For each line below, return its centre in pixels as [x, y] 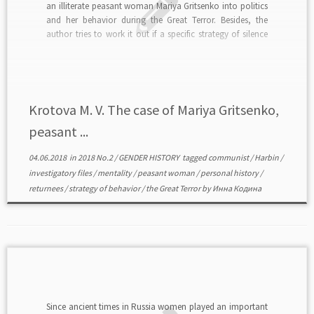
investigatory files [61, 173]
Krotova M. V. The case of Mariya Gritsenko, [153, 110]
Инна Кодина [237, 188]
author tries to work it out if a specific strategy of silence [157, 34]
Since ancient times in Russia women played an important [157, 306]
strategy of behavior [105, 188]
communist [229, 157]
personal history [230, 173]
